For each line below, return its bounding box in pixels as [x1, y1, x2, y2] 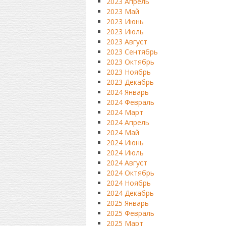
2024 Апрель [106, 118, 149, 127]
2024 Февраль [106, 97, 154, 107]
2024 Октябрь [106, 168, 154, 178]
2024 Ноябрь [106, 178, 151, 188]
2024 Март [106, 107, 143, 117]
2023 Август [106, 37, 147, 46]
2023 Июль [106, 27, 144, 36]
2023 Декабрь [106, 77, 154, 87]
